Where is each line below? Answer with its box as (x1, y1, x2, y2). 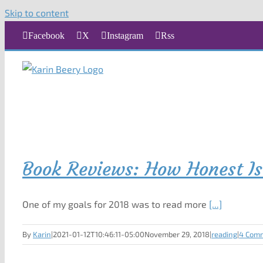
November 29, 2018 (144, 230, 210, 239)
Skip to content (5, 7, 69, 18)
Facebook (28, 31, 65, 41)
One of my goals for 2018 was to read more (22, 198, 209, 210)
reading (211, 230, 237, 239)
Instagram (107, 31, 143, 41)
